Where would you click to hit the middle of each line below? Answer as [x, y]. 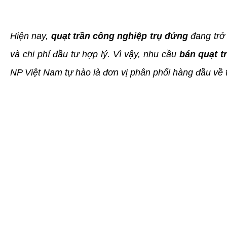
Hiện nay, [31, 36]
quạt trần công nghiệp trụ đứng [120, 36]
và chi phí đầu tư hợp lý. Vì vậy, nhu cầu [95, 54]
